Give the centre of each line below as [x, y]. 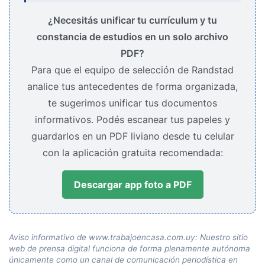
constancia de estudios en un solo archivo [132, 36]
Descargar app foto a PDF [132, 184]
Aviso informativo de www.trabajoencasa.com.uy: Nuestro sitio [128, 237]
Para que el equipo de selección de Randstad [132, 70]
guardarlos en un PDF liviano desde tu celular [132, 136]
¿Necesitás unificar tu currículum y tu [132, 20]
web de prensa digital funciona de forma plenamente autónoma [130, 248]
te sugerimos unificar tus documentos [132, 103]
